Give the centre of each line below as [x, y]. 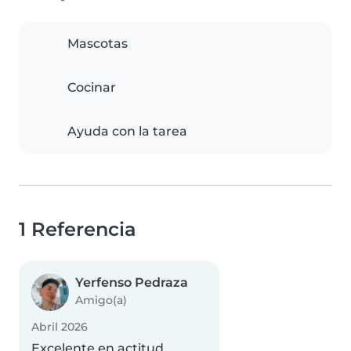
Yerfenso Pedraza [132, 283]
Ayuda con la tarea [127, 132]
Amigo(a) [101, 300]
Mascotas [98, 44]
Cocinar [92, 88]
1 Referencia [78, 230]
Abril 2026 [60, 327]
